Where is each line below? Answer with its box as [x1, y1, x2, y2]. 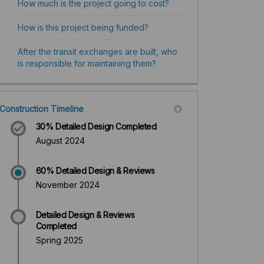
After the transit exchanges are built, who [17, 47, 177, 57]
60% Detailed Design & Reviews [35, 166, 155, 176]
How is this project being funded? [17, 22, 148, 33]
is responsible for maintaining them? [17, 58, 156, 69]
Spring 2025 [35, 235, 83, 246]
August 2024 [35, 136, 85, 146]
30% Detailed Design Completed [35, 121, 157, 132]
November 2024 [35, 180, 100, 190]
